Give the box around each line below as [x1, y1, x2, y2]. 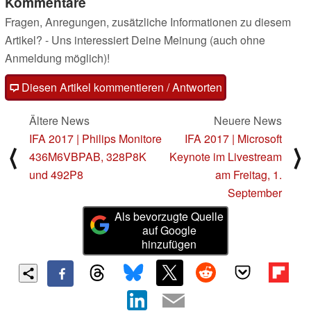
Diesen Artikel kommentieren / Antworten [19, 79, 222, 96]
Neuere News [214, 112, 282, 129]
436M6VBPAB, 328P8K [29, 149, 146, 165]
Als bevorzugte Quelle [115, 208, 224, 225]
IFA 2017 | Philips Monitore [29, 131, 162, 147]
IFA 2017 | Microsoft [185, 131, 282, 147]
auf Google [142, 222, 196, 239]
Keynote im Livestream [169, 149, 282, 165]
